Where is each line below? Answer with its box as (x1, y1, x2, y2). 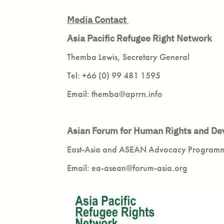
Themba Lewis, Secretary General (67, 51, 192, 62)
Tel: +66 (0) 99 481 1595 (67, 69, 163, 81)
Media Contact (67, 14, 129, 25)
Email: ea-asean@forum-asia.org (67, 162, 190, 173)
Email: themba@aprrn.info (67, 88, 165, 99)
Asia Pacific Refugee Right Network (67, 32, 214, 44)
